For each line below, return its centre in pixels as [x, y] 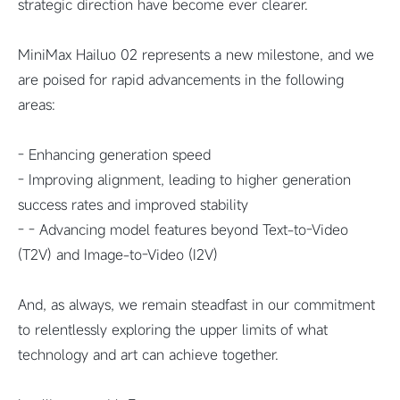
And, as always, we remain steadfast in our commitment [196, 304]
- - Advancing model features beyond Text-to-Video [183, 229]
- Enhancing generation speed [114, 154]
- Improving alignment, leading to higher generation [184, 179]
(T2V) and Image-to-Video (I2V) [118, 254]
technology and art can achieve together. [148, 354]
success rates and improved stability [133, 204]
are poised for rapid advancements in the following [181, 79]
